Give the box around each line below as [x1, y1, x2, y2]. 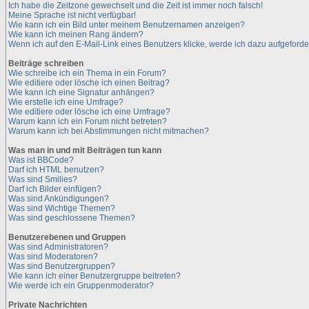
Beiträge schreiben [8, 59, 83, 68]
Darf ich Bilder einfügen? [8, 184, 101, 194]
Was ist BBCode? [8, 155, 74, 165]
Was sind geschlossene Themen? [8, 213, 135, 223]
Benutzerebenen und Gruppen [8, 232, 126, 242]
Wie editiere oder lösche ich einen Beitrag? [8, 78, 170, 88]
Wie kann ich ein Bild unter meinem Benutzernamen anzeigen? [8, 20, 245, 30]
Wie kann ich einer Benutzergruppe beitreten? [8, 271, 181, 281]
